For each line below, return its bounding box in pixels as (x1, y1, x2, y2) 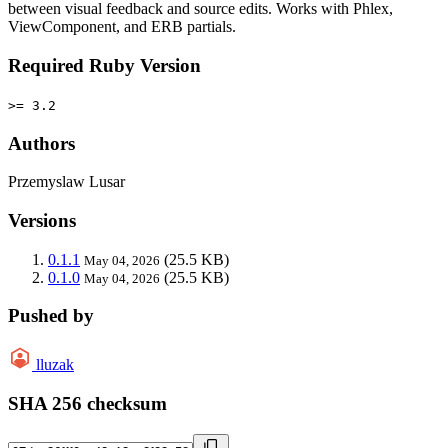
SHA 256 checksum (8, 392, 167, 414)
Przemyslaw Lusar (8, 173, 125, 191)
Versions (8, 210, 76, 232)
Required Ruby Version (8, 55, 201, 77)
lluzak (36, 356, 74, 374)
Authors (8, 132, 75, 154)
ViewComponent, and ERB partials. (8, 18, 236, 36)
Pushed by (8, 305, 94, 327)
